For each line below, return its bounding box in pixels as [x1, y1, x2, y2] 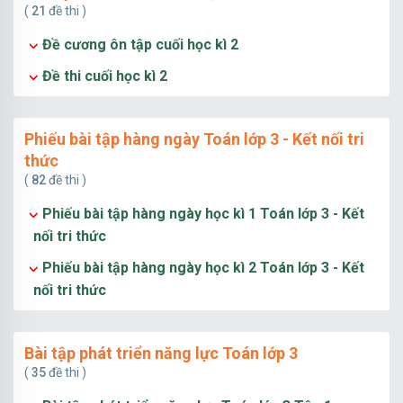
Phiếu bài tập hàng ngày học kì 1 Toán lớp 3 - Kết [42, 205, 364, 222]
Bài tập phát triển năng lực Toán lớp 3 [24, 344, 298, 363]
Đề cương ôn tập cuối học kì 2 [42, 36, 238, 53]
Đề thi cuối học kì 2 [42, 67, 167, 85]
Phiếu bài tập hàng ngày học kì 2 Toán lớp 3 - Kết [42, 259, 364, 276]
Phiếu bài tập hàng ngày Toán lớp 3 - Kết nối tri [24, 130, 364, 148]
